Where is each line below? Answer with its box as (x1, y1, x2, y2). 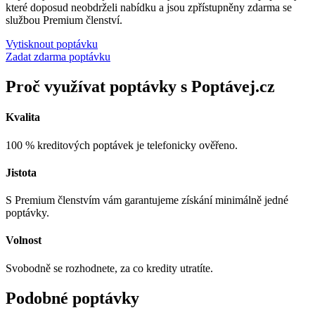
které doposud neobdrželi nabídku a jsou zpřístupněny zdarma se (6, 1, 292, 14)
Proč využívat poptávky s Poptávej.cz (6, 77, 275, 96)
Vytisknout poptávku (6, 38, 98, 51)
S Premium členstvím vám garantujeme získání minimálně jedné (6, 194, 288, 207)
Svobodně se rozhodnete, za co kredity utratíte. (6, 262, 213, 274)
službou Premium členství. (6, 14, 122, 27)
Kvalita (6, 111, 40, 124)
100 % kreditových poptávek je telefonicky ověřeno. (6, 139, 238, 151)
